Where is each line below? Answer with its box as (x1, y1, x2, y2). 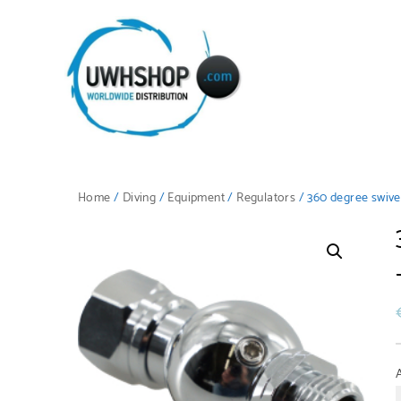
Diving (122, 187, 157, 209)
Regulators (236, 187, 296, 209)
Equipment (167, 187, 226, 209)
